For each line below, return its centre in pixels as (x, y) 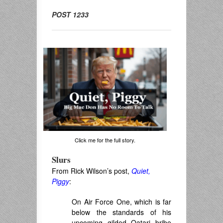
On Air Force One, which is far (121, 202)
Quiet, (141, 171)
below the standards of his (121, 212)
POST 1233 (70, 15)
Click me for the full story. (105, 140)
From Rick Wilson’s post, (92, 171)
